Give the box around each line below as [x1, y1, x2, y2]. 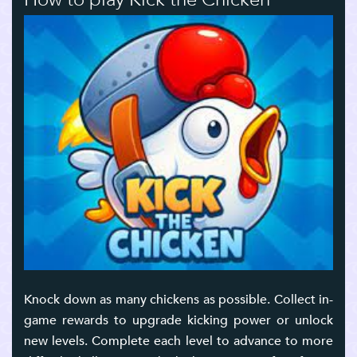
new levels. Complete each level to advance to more [24, 332, 333, 351]
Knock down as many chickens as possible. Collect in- [24, 291, 333, 309]
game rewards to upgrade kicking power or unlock [24, 312, 333, 330]
